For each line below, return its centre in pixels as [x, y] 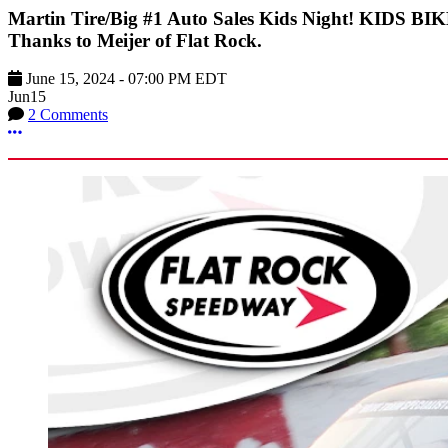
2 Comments [68, 115]
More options [63, 132]
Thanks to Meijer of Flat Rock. [135, 40]
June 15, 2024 [70, 79]
